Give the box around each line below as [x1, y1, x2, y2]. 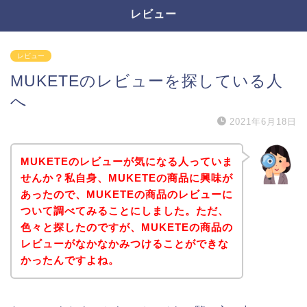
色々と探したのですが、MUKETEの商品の [20, 221, 233, 233]
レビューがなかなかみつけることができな [20, 237, 229, 249]
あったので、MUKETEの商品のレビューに [20, 188, 233, 200]
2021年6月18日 [230, 116, 297, 127]
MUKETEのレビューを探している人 [10, 72, 283, 90]
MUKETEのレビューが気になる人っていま [20, 155, 233, 167]
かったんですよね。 [20, 254, 119, 266]
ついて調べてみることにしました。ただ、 [20, 204, 229, 217]
